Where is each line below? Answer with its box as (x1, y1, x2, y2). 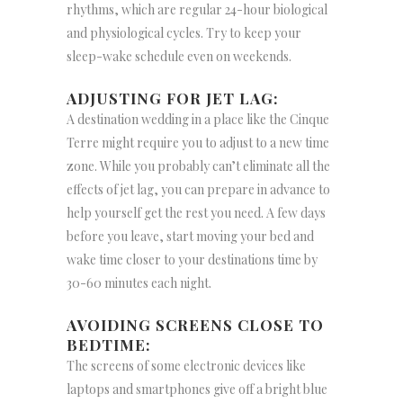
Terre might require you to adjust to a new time (67, 134, 329, 152)
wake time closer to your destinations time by (67, 251, 318, 269)
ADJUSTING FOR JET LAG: (67, 88, 279, 109)
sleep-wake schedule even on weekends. (67, 48, 291, 66)
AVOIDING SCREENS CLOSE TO (67, 315, 324, 336)
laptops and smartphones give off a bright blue (67, 381, 327, 399)
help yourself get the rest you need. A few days (67, 204, 326, 222)
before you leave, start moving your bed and (67, 228, 314, 246)
